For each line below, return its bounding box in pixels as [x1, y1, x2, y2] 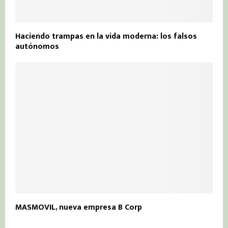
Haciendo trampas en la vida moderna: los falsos [15, 29, 197, 43]
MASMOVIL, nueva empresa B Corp [15, 201, 142, 215]
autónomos [15, 39, 59, 53]
